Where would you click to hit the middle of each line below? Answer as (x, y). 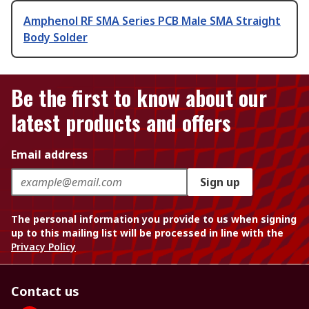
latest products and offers (121, 123)
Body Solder (56, 38)
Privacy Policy (43, 247)
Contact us (45, 291)
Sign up (220, 182)
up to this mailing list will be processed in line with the (147, 233)
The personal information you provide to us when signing (154, 219)
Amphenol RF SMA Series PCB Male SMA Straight (152, 21)
